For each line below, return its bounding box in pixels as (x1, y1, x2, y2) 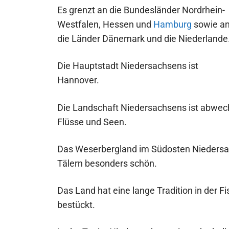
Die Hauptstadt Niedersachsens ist (57, 60, 198, 72)
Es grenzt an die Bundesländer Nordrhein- (57, 5, 225, 16)
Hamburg (153, 19, 192, 30)
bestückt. (57, 199, 95, 210)
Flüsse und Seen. (57, 116, 127, 127)
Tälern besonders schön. (57, 157, 157, 169)
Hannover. (57, 75, 99, 86)
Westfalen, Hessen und (57, 19, 153, 30)
